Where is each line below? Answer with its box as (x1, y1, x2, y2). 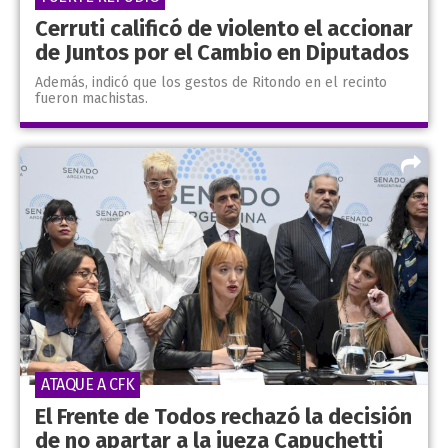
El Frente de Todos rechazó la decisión (35, 402, 412, 430)
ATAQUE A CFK (41, 374, 134, 394)
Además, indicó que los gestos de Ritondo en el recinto (35, 74, 387, 92)
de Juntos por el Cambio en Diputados (35, 39, 409, 67)
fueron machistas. (35, 90, 148, 108)
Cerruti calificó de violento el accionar (35, 15, 413, 43)
